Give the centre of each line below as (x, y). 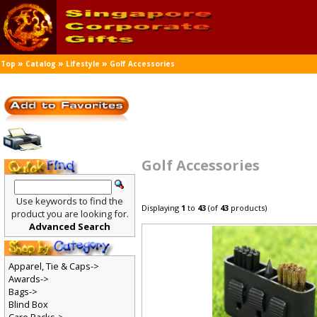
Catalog (41, 64)
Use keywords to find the (70, 201)
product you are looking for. (70, 214)
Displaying (162, 208)
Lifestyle (83, 64)
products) (249, 208)
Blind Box (28, 305)
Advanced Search (70, 227)
